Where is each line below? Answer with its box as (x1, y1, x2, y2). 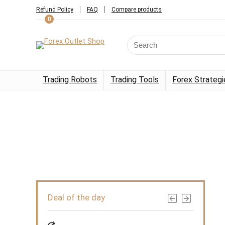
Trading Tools (110, 75, 159, 84)
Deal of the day (48, 192, 105, 202)
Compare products (111, 6, 162, 13)
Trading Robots (43, 75, 97, 84)
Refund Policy (36, 6, 73, 13)
